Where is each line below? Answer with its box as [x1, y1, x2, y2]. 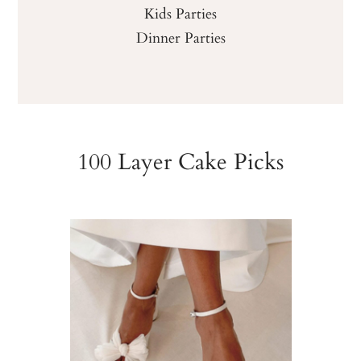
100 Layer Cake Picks [77, 143, 284, 178]
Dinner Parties [135, 26, 226, 49]
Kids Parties [144, 2, 217, 25]
